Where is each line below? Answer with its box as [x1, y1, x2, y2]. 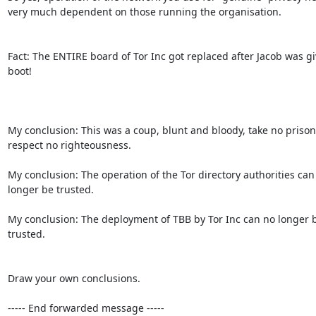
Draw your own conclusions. [7, 271, 140, 285]
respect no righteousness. [7, 138, 131, 152]
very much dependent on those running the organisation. [7, 4, 281, 18]
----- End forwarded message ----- [7, 300, 164, 315]
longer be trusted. [7, 182, 94, 196]
